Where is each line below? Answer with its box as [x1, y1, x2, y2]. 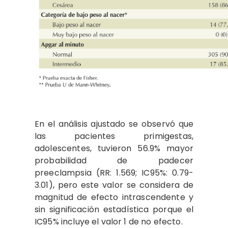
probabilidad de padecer [35, 154, 193, 166]
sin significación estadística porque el [35, 203, 193, 215]
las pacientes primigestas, [35, 130, 193, 142]
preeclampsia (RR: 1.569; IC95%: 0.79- [35, 166, 193, 179]
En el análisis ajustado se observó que [35, 118, 193, 130]
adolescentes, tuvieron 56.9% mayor [35, 142, 193, 154]
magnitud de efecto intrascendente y [35, 191, 193, 203]
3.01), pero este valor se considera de [35, 179, 193, 191]
